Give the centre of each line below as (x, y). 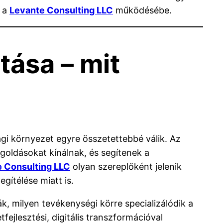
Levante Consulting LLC (61, 10)
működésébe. (142, 10)
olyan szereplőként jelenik (126, 166)
